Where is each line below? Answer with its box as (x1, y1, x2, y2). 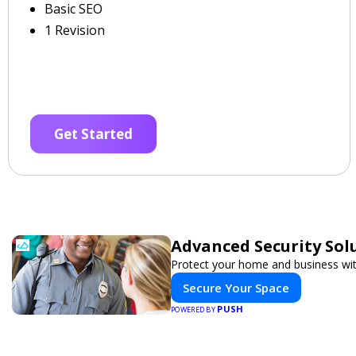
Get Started (54, 125, 133, 143)
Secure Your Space (183, 280, 289, 296)
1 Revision (44, 21, 105, 39)
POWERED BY (171, 304, 218, 315)
